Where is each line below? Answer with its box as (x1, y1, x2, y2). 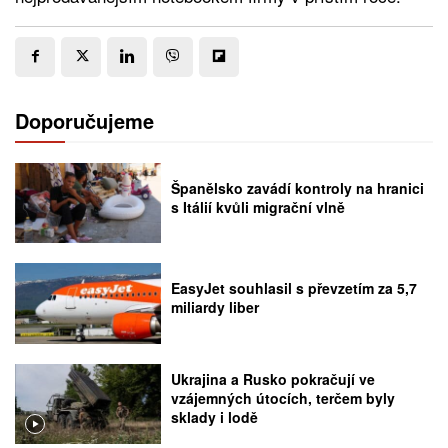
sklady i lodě (171, 407, 259, 428)
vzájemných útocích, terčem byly (171, 388, 396, 409)
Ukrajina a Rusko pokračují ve (171, 369, 376, 390)
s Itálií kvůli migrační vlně (171, 196, 346, 217)
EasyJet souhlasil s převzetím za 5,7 (171, 278, 418, 299)
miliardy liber (171, 297, 260, 318)
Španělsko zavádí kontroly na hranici (171, 177, 425, 198)
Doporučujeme (15, 105, 154, 135)
